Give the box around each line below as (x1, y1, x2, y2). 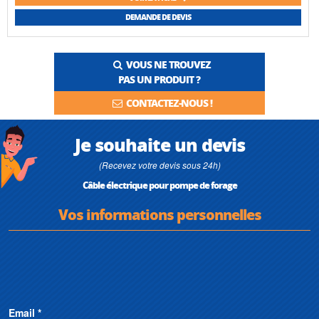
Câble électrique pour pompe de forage (82, 177, 237, 192)
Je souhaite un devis (74, 131, 245, 157)
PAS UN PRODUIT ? (118, 71, 201, 86)
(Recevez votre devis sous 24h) (98, 158, 221, 171)
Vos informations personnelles (58, 204, 261, 224)
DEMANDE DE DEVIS (125, 11, 191, 23)
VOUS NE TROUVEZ (122, 56, 211, 71)
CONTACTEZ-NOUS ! (121, 95, 212, 110)
